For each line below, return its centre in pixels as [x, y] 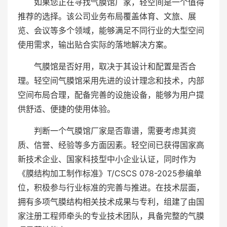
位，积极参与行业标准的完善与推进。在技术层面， [111, 187]
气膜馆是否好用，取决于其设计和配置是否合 [115, 66]
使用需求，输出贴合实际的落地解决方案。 [95, 45]
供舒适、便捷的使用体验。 [66, 109]
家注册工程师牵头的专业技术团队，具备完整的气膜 [111, 216]
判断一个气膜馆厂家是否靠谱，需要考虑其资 [115, 131]
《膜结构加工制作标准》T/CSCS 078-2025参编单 [110, 173]
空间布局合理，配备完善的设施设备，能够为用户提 [111, 95]
